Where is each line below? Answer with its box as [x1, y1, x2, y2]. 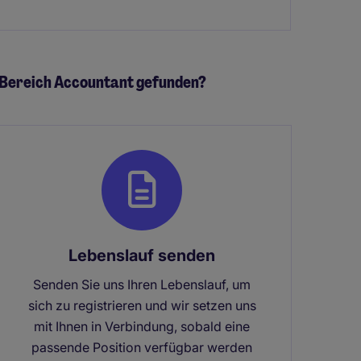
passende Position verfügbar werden [31, 338, 252, 355]
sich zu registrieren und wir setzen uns [27, 297, 256, 313]
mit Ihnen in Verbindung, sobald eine [34, 317, 250, 334]
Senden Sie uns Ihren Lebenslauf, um [33, 276, 251, 293]
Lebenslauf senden [68, 245, 215, 265]
